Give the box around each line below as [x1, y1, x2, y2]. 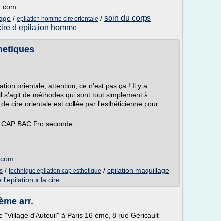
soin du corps [104, 14, 151, 22]
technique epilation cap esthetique [9, 167, 101, 174]
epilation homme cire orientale [17, 15, 98, 22]
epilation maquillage [107, 166, 169, 174]
